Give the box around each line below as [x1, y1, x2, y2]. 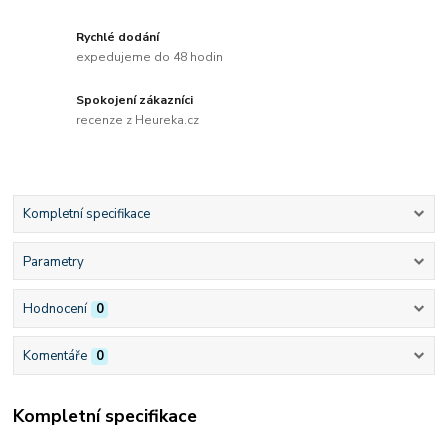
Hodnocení [22, 299, 87, 318]
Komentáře [22, 347, 87, 365]
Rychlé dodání [76, 29, 160, 46]
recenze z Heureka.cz [76, 111, 200, 128]
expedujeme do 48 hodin [76, 49, 224, 65]
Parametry [22, 252, 84, 271]
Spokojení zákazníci [76, 92, 194, 109]
